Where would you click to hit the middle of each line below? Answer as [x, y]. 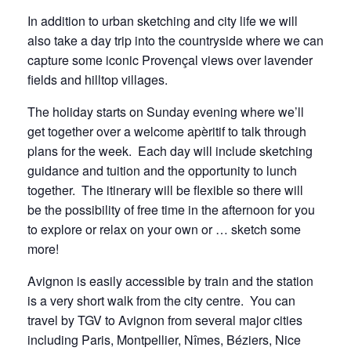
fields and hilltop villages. [98, 79]
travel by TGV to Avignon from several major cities [165, 320]
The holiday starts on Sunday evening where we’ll [166, 111]
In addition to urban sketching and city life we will [163, 20]
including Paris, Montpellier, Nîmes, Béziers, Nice [164, 339]
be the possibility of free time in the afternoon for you [171, 209]
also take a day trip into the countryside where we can [175, 40]
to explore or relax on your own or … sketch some [164, 229]
